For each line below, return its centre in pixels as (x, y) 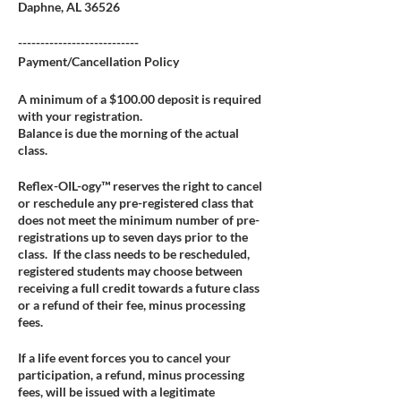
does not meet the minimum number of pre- (139, 220)
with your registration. (81, 116)
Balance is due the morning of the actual (128, 133)
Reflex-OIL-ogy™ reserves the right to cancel (140, 186)
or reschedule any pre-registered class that (136, 203)
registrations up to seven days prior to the (133, 237)
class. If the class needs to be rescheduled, (134, 254)
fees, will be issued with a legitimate (116, 392)
